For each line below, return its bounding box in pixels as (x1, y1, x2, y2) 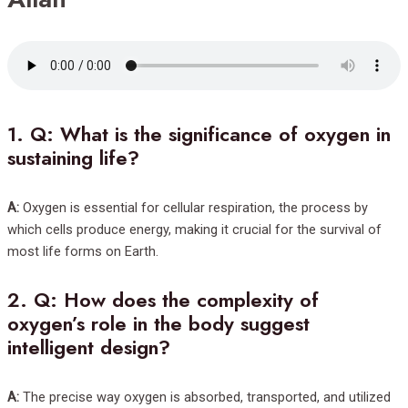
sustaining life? (7, 144, 139, 173)
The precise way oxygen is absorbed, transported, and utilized (19, 389, 391, 406)
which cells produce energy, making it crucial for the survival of (7, 221, 382, 239)
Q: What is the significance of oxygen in (30, 120, 391, 149)
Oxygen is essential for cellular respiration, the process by (19, 199, 368, 217)
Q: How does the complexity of (34, 286, 319, 315)
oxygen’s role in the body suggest (7, 310, 310, 339)
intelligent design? (7, 333, 170, 362)
